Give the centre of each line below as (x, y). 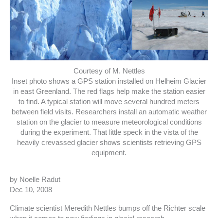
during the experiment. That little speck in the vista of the (109, 132)
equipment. (109, 153)
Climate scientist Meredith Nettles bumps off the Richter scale (108, 209)
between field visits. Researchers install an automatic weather (109, 112)
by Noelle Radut (35, 179)
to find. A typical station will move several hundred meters (109, 101)
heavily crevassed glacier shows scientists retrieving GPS (109, 142)
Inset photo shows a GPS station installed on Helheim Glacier (109, 81)
